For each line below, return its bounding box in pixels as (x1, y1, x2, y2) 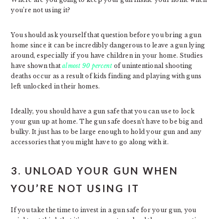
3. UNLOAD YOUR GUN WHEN (11, 165, 179, 176)
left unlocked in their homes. (11, 83, 100, 90)
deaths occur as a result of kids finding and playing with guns (11, 72, 202, 80)
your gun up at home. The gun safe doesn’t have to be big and (11, 118, 202, 125)
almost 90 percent (62, 62, 112, 69)
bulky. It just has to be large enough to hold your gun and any (11, 128, 202, 135)
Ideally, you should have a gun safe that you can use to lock (11, 108, 195, 115)
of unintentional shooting (112, 62, 193, 69)
